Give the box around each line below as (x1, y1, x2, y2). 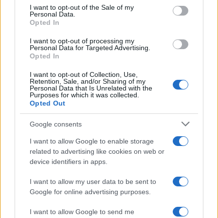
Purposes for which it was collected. (30, 91, 139, 99)
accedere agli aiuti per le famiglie (8, 62, 132, 72)
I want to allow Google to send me (30, 208, 134, 216)
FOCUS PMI (17, 96, 50, 103)
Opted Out (30, 99, 66, 107)
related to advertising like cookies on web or (30, 147, 164, 155)
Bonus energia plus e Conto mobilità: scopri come (8, 53, 192, 62)
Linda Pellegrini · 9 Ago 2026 (8, 74, 85, 82)
